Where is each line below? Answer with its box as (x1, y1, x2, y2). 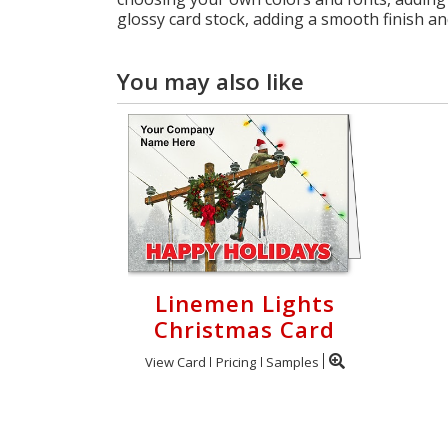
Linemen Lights (154, 288, 335, 319)
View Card (144, 353, 206, 371)
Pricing (215, 353, 256, 371)
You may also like (117, 66, 304, 97)
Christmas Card (154, 314, 335, 345)
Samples (265, 353, 319, 371)
